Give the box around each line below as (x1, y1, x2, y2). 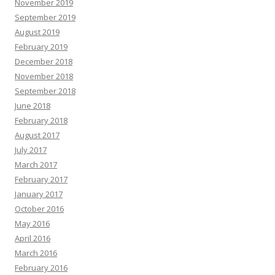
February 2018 (15, 115, 68, 126)
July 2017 (15, 144, 47, 155)
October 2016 (15, 203, 64, 214)
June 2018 (15, 100, 50, 111)
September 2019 (15, 12, 76, 23)
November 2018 (15, 71, 73, 82)
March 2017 (15, 159, 57, 170)
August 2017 (15, 130, 60, 141)
